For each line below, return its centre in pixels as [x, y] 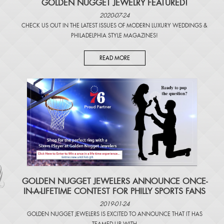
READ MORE [114, 58]
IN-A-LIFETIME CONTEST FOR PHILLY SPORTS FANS [114, 191]
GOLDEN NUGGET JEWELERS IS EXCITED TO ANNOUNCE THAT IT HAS [114, 214]
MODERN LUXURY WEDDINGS [164, 25]
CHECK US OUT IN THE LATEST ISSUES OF [74, 25]
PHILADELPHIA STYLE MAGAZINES [113, 35]
